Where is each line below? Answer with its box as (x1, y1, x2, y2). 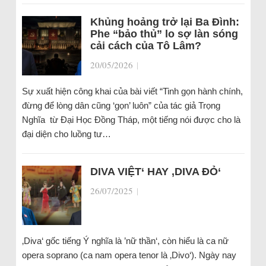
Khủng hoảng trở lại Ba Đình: (90, 16, 239, 28)
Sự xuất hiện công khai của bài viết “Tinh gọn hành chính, (21, 86, 243, 96)
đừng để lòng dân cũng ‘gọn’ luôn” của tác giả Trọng (21, 100, 220, 110)
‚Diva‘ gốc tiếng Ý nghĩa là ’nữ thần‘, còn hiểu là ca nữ (21, 236, 229, 246)
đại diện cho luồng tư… (21, 129, 111, 139)
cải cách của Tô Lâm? (90, 40, 201, 52)
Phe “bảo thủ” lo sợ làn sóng (90, 28, 238, 40)
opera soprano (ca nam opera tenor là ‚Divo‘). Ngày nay (21, 250, 236, 260)
